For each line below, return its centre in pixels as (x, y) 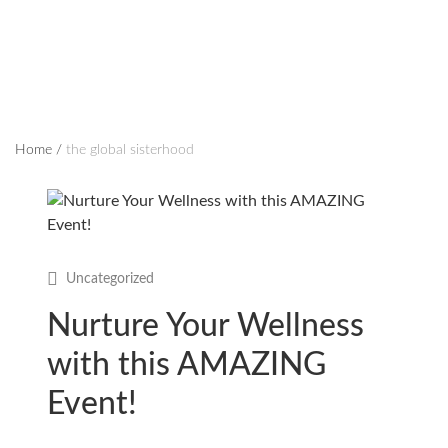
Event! (92, 403)
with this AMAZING (186, 364)
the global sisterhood (130, 149)
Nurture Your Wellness (205, 325)
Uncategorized (110, 278)
